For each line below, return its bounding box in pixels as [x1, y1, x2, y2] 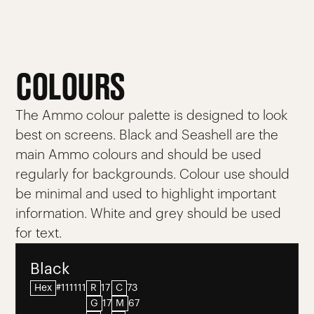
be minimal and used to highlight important [15, 187, 277, 201]
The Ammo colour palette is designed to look [15, 109, 288, 123]
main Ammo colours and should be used [15, 148, 262, 162]
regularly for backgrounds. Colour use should [15, 168, 290, 182]
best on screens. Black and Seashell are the [15, 128, 279, 142]
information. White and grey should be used [15, 207, 282, 221]
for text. [15, 226, 62, 240]
